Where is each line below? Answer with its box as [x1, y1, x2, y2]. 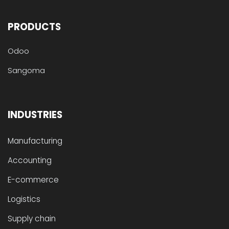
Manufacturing [8, 135, 62, 147]
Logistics [8, 194, 40, 205]
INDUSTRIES [8, 108, 62, 122]
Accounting [8, 155, 52, 166]
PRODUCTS [8, 20, 61, 34]
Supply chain [8, 213, 56, 224]
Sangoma [8, 65, 45, 76]
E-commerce [8, 174, 59, 186]
